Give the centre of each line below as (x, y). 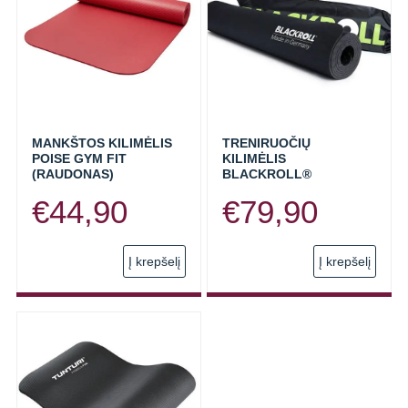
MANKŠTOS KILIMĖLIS (102, 143)
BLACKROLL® (267, 174)
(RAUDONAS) (73, 174)
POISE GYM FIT (79, 158)
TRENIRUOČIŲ (266, 143)
